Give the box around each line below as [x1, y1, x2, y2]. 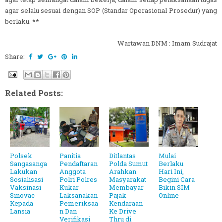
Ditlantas [109, 151, 136, 161]
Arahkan [109, 167, 136, 176]
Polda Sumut [109, 159, 148, 168]
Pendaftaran [59, 159, 98, 168]
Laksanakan [59, 191, 98, 200]
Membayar [109, 183, 144, 192]
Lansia [10, 207, 30, 216]
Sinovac [10, 191, 35, 200]
